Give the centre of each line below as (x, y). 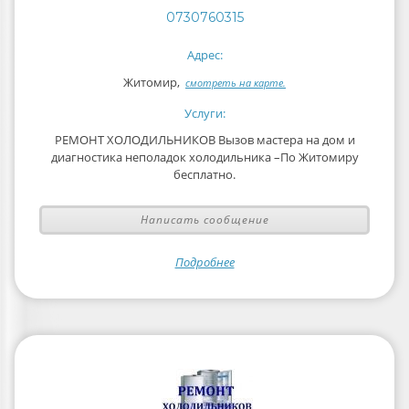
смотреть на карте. (236, 83)
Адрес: (204, 55)
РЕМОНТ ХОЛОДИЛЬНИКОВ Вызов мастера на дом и (204, 140)
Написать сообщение (204, 220)
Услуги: (204, 113)
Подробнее (204, 262)
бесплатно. (204, 174)
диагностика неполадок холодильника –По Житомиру (204, 157)
